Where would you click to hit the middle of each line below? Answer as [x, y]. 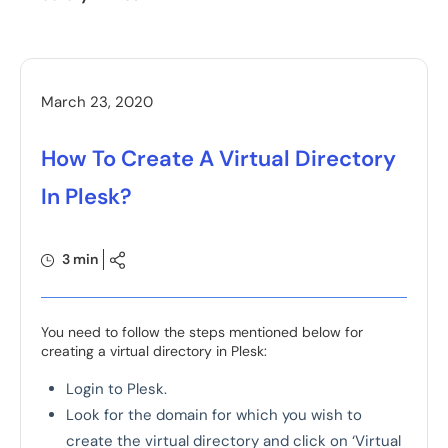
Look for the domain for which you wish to [214, 415]
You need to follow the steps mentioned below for [202, 332]
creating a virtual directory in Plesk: [154, 351]
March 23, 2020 [97, 102]
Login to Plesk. [116, 389]
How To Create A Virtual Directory [218, 158]
